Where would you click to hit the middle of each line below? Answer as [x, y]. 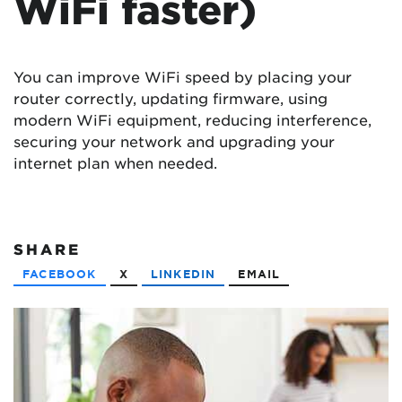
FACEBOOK [60, 273]
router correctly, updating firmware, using [170, 97]
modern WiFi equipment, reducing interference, [192, 119]
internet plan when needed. [115, 162]
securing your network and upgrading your [174, 140]
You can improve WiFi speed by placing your [183, 76]
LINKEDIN [183, 273]
